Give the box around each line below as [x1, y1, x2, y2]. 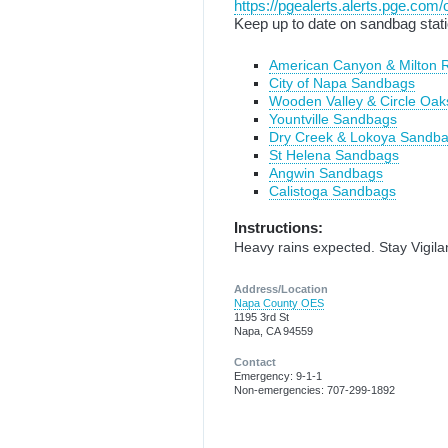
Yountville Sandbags [269, 111, 397, 128]
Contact [234, 355, 276, 368]
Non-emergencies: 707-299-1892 [234, 383, 395, 396]
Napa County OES [234, 297, 324, 310]
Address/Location [234, 283, 328, 296]
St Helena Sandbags [269, 147, 399, 164]
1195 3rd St [234, 311, 289, 324]
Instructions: [234, 219, 323, 237]
